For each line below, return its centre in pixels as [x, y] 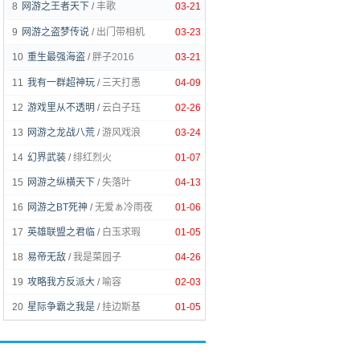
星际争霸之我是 [61, 307]
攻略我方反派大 [61, 282]
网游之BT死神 [57, 207]
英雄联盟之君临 [61, 232]
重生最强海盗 [56, 57]
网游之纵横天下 [61, 182]
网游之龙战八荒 [61, 133]
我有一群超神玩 [61, 83]
